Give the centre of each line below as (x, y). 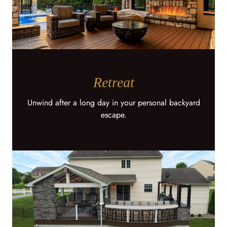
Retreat (113, 82)
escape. (113, 115)
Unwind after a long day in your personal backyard (113, 103)
